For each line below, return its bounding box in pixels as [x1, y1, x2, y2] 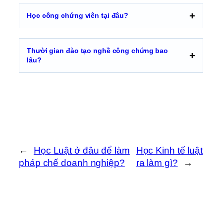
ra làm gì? [136, 158, 178, 168]
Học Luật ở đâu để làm [33, 145, 130, 156]
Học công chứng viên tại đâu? [27, 11, 129, 20]
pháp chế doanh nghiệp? [19, 158, 125, 168]
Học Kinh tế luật [136, 145, 203, 156]
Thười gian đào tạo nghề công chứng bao [27, 47, 168, 55]
